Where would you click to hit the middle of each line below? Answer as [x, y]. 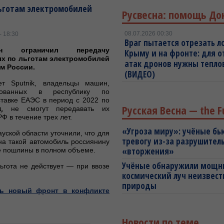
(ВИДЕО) [140, 74]
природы [139, 186]
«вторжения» [148, 151]
